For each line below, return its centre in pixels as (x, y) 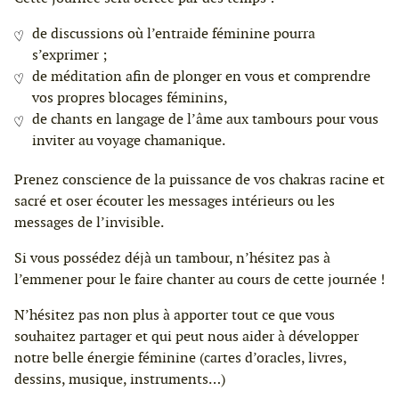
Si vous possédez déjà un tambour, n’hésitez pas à (172, 257)
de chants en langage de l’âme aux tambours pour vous (205, 118)
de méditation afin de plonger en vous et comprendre (201, 76)
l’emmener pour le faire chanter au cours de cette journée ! (199, 279)
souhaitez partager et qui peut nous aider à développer (187, 336)
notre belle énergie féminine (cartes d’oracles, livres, (180, 357)
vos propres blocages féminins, (130, 97)
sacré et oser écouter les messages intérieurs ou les (175, 200)
